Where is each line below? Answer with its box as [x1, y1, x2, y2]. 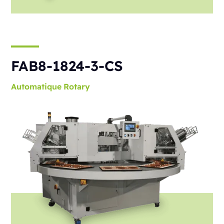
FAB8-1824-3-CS [11, 56, 123, 74]
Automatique [11, 81, 62, 91]
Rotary [63, 81, 90, 91]
